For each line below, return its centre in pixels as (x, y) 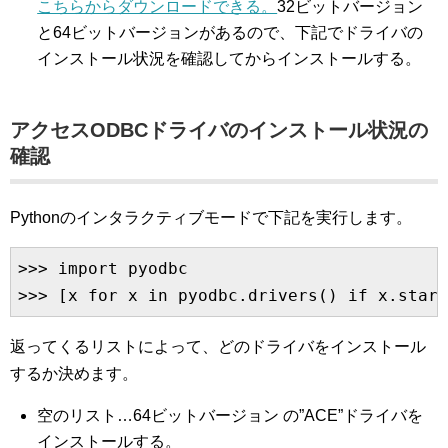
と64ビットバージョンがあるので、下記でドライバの (230, 32)
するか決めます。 (74, 373)
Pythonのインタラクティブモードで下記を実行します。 (211, 217)
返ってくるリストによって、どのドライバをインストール (218, 346)
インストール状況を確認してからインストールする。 (229, 58)
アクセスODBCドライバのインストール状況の (219, 130)
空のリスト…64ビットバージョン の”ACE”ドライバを (230, 415)
